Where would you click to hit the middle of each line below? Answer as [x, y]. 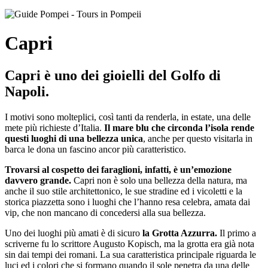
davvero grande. [38, 180]
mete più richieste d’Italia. [54, 127]
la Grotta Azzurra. [180, 233]
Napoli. [27, 91]
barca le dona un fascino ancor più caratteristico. [95, 149]
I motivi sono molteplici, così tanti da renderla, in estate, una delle [128, 117]
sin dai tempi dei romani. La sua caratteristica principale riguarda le [130, 254]
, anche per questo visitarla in [198, 138]
